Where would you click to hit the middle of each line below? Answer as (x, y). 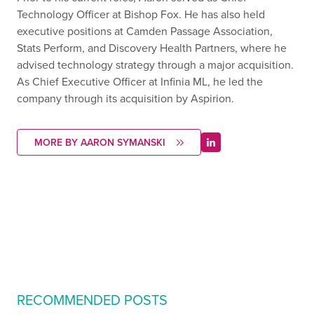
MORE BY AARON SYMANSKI (100, 142)
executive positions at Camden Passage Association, (145, 31)
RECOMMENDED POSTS (92, 300)
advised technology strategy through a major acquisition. (155, 64)
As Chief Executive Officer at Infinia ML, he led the (140, 81)
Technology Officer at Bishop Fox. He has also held (141, 14)
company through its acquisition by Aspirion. (125, 98)
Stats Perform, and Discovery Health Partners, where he (152, 48)
